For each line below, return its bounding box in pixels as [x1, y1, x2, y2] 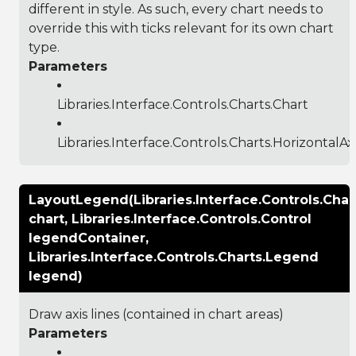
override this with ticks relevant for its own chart [29, 20, 334, 36]
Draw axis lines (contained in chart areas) [29, 306, 284, 322]
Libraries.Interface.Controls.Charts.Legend [29, 249, 319, 265]
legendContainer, [29, 230, 149, 246]
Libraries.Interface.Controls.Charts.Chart [57, 96, 308, 112]
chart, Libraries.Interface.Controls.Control [29, 211, 311, 226]
